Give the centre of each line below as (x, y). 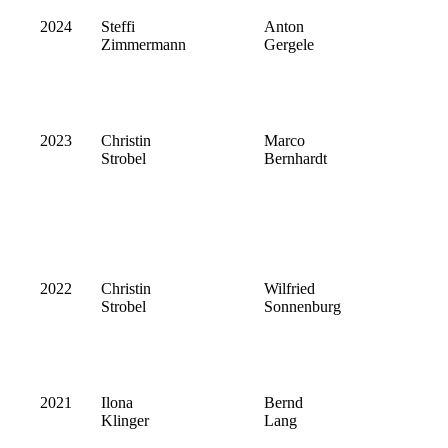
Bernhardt (295, 159)
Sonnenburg (302, 307)
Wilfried (289, 289)
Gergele (289, 45)
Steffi (118, 27)
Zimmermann (143, 45)
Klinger (125, 421)
